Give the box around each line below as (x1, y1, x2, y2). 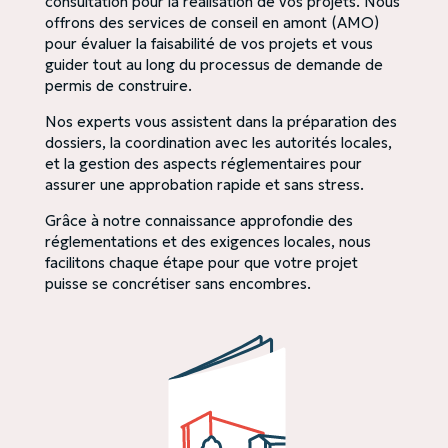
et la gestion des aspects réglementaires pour (44, 154, 362, 173)
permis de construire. (44, 76, 192, 95)
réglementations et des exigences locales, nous (44, 232, 371, 251)
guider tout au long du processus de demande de (44, 55, 383, 74)
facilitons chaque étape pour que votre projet (44, 253, 358, 272)
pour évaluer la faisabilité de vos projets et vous (44, 34, 373, 53)
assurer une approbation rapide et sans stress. (44, 175, 364, 194)
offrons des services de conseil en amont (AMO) (44, 13, 379, 32)
